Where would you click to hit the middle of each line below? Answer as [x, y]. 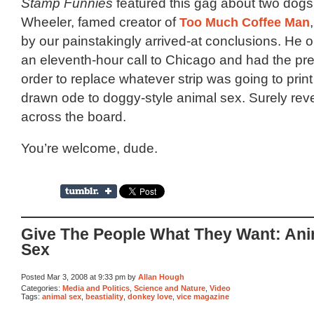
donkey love [150, 297]
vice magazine [203, 297]
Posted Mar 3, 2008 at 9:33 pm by [80, 277]
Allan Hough [161, 277]
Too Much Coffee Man [245, 22]
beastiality [104, 297]
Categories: [42, 288]
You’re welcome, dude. [89, 148]
